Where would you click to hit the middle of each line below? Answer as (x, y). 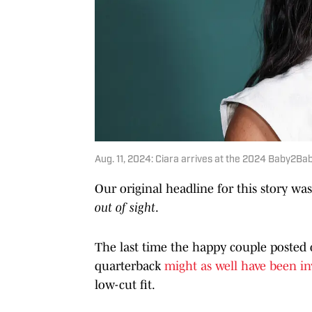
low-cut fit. (125, 284)
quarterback (130, 266)
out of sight (125, 207)
